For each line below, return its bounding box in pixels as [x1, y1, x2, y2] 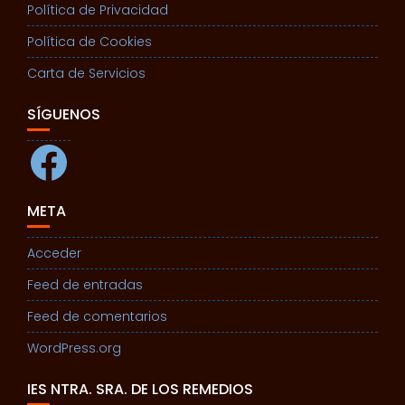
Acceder [27, 244, 81, 262]
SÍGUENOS [27, 104, 100, 125]
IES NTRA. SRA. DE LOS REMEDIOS [27, 379, 253, 400]
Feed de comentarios [27, 307, 167, 325]
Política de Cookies [27, 33, 152, 51]
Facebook [26, 137, 91, 155]
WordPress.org [27, 339, 121, 357]
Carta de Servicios [27, 64, 146, 82]
